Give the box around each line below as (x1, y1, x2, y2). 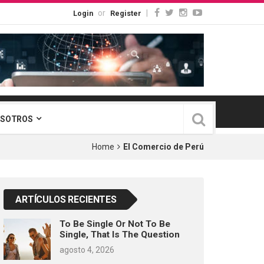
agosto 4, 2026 (60, 245, 114, 255)
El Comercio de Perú (123, 141, 204, 151)
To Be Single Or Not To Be (60, 218, 170, 229)
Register (110, 9, 141, 18)
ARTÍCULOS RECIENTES (15, 193, 117, 205)
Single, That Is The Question (60, 229, 180, 240)
